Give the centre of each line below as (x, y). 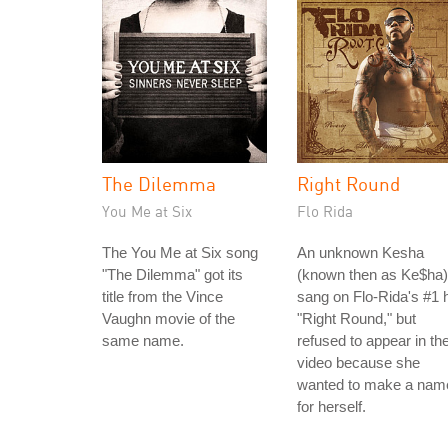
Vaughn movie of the (168, 318)
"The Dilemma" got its (172, 274)
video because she (358, 362)
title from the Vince (162, 296)
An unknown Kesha (360, 252)
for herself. (331, 406)
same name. (143, 340)
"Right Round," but (356, 318)
